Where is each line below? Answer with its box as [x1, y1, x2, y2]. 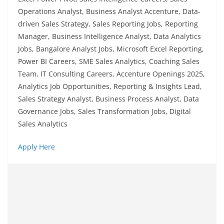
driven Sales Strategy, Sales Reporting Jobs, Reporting [18, 19, 198, 29]
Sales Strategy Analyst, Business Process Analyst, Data [18, 94, 199, 104]
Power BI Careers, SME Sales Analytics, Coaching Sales [18, 56, 199, 66]
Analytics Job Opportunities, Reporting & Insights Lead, [18, 81, 202, 91]
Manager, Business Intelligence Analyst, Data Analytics [18, 31, 201, 41]
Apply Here [18, 142, 55, 152]
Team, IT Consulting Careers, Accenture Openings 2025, [18, 69, 205, 79]
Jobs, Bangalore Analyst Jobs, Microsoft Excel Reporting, [18, 44, 204, 54]
